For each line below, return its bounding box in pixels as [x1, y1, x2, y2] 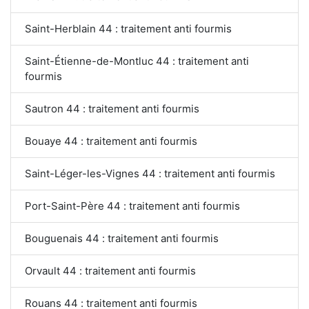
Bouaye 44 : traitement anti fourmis [25, 134, 197, 148]
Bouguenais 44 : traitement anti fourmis [25, 232, 219, 246]
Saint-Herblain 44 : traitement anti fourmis [25, 22, 232, 36]
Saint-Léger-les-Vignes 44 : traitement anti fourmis [25, 167, 276, 181]
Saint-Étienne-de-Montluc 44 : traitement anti [25, 54, 249, 68]
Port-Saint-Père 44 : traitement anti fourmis [25, 199, 240, 213]
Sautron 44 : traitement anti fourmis [25, 102, 199, 116]
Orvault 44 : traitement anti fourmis [25, 264, 196, 278]
